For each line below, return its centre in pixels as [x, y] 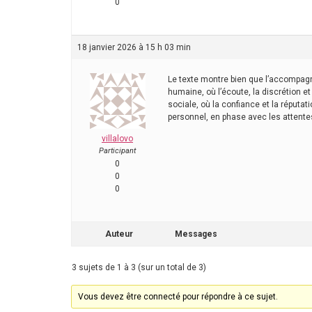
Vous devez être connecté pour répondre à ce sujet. [178, 296]
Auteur [119, 234]
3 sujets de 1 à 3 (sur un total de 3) [139, 267]
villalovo [117, 138]
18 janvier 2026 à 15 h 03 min [134, 47]
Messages [196, 234]
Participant [117, 150]
